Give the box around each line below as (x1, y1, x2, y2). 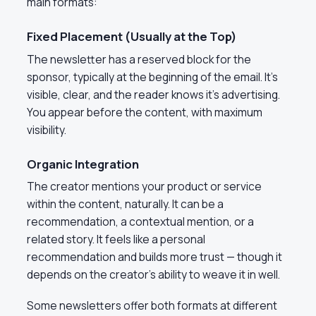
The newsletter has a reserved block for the (27, 51, 251, 67)
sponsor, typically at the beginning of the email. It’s (27, 68, 278, 85)
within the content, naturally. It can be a (27, 196, 224, 212)
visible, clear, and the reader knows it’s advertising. (27, 86, 280, 102)
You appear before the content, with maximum (27, 104, 262, 120)
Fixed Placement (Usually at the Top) (27, 28, 236, 44)
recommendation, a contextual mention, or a (27, 214, 254, 230)
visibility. (27, 121, 66, 138)
